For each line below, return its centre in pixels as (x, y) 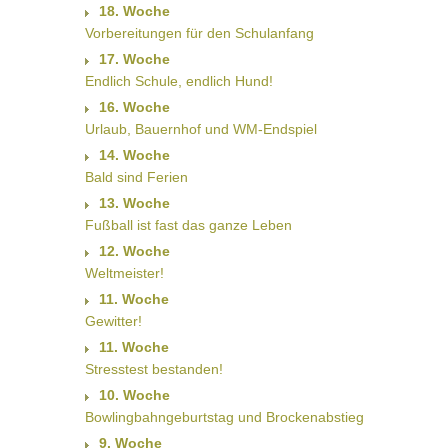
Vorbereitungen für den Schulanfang (199, 33)
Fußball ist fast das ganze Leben (188, 225)
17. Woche (134, 59)
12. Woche (134, 251)
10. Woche (134, 395)
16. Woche (134, 107)
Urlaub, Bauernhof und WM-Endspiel (200, 129)
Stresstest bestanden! (153, 369)
